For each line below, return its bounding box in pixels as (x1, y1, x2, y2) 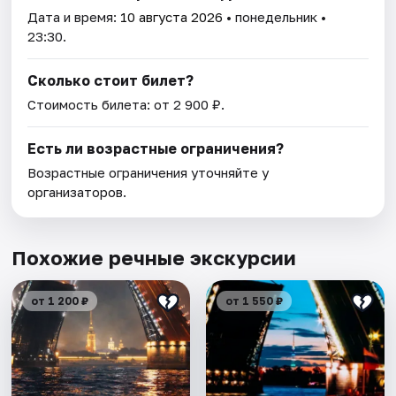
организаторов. (27, 184, 127, 201)
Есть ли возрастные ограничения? (27, 140, 285, 158)
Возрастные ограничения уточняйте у (27, 164, 270, 181)
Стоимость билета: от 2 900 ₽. (27, 96, 225, 113)
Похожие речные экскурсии (11, 246, 297, 270)
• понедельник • (223, 9, 327, 26)
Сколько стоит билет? (27, 72, 194, 90)
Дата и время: (27, 9, 121, 26)
